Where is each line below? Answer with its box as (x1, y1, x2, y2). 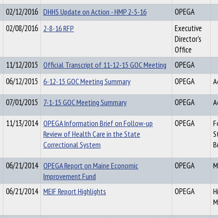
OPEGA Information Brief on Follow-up (43, 118, 153, 128)
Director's (175, 34, 201, 44)
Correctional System (43, 139, 101, 150)
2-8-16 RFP (43, 23, 74, 34)
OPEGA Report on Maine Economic (43, 160, 138, 171)
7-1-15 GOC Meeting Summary (43, 97, 127, 108)
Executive (175, 23, 202, 34)
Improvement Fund (43, 171, 96, 182)
